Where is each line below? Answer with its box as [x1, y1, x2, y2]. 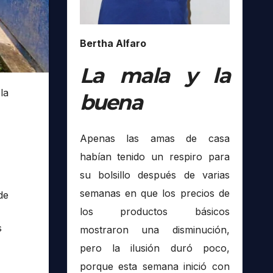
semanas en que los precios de [79, 187, 230, 200]
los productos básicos [79, 205, 230, 218]
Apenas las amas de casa [79, 132, 230, 145]
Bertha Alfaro [79, 37, 146, 49]
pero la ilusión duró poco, [79, 242, 230, 255]
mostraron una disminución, [79, 224, 230, 236]
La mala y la [79, 62, 230, 88]
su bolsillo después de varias [79, 169, 230, 182]
